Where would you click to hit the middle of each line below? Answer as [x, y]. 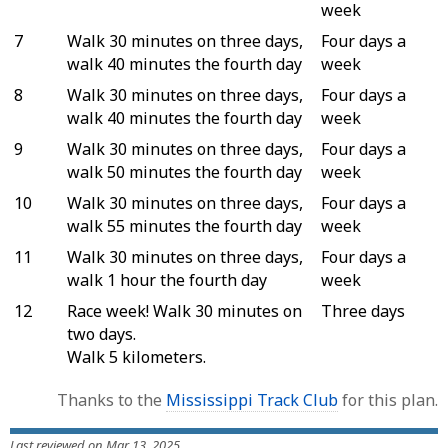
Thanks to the [111, 399]
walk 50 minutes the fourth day [184, 171]
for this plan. [388, 399]
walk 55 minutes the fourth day [184, 225]
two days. [101, 333]
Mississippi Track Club [252, 399]
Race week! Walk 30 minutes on [184, 310]
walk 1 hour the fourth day [167, 279]
